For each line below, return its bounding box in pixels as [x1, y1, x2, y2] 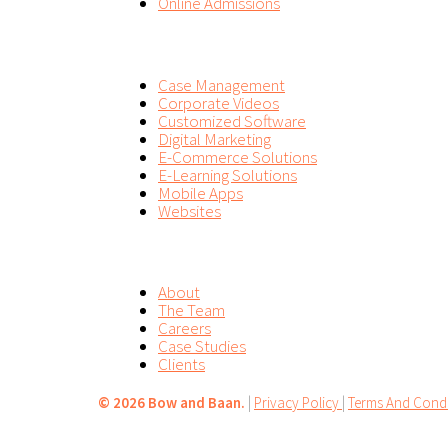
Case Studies [158, 334, 246, 357]
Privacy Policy [254, 392, 342, 412]
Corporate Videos [158, 91, 279, 114]
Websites [158, 199, 221, 222]
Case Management [158, 73, 285, 96]
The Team [158, 298, 225, 321]
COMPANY [118, 242, 187, 263]
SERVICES [118, 35, 188, 56]
